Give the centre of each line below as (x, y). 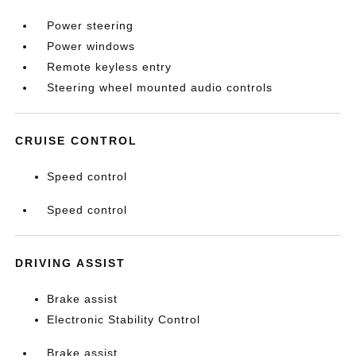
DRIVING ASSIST (71, 263)
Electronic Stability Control (124, 319)
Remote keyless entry (110, 67)
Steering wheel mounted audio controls (160, 87)
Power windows (91, 46)
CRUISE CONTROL (77, 141)
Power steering (91, 25)
